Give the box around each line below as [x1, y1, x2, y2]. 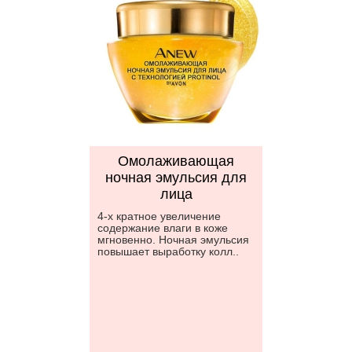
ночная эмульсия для [105, 170, 247, 185]
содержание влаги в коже [97, 222, 228, 234]
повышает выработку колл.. [97, 245, 239, 258]
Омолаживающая [118, 153, 234, 169]
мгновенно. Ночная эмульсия [97, 233, 249, 246]
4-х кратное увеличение [97, 210, 221, 222]
